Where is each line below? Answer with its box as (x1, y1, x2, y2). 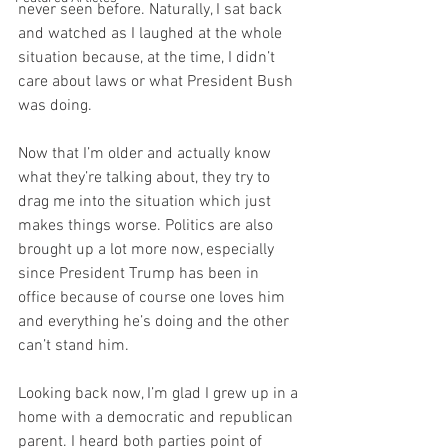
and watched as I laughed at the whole (18, 24, 286, 44)
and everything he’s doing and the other (18, 312, 293, 332)
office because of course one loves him (18, 288, 289, 308)
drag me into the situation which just (18, 192, 275, 212)
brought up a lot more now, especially (18, 240, 278, 260)
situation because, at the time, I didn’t (18, 48, 279, 68)
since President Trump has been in (18, 264, 263, 284)
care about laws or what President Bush (18, 72, 297, 92)
